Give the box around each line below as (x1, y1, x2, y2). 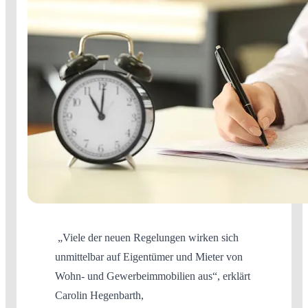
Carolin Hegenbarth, (55, 289, 144, 301)
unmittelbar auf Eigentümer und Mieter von (55, 250, 243, 263)
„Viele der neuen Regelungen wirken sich (55, 231, 239, 243)
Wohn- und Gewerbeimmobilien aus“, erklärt (55, 269, 250, 282)
